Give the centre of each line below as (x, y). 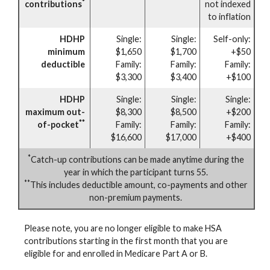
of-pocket (58, 124)
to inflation (229, 16)
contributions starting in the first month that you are (126, 240)
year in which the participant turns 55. (136, 172)
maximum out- (55, 111)
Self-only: (232, 39)
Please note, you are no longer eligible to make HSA (123, 228)
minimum (66, 51)
